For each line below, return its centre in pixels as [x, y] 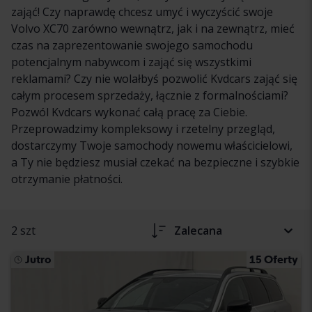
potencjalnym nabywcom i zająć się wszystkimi [131, 62]
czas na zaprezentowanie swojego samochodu [132, 45]
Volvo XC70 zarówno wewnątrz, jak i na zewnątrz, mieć [153, 28]
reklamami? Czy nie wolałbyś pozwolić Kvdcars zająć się [154, 78]
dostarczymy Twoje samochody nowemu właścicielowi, [152, 145]
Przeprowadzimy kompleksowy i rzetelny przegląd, [143, 128]
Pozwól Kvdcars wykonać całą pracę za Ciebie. [129, 112]
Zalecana [198, 230]
